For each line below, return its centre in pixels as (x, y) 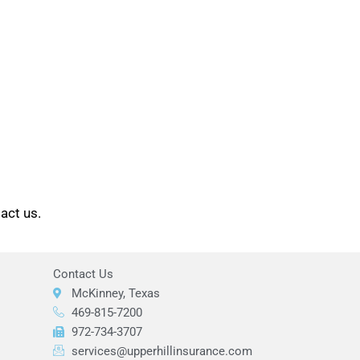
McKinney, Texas (115, 293)
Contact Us (84, 274)
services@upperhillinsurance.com (162, 351)
